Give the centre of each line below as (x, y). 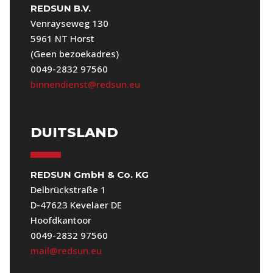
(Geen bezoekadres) (75, 54)
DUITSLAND (75, 133)
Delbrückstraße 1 (69, 190)
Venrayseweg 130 (70, 23)
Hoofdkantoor (61, 220)
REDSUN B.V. (61, 9)
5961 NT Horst (63, 39)
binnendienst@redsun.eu (86, 84)
